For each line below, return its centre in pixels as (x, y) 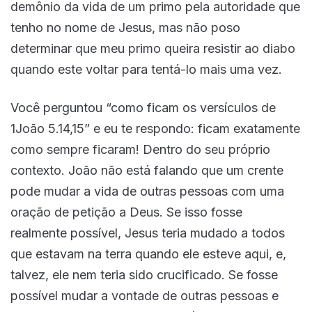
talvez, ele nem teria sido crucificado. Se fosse (144, 275)
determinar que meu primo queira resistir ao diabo (153, 49)
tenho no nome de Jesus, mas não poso (125, 28)
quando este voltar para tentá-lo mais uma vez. (148, 70)
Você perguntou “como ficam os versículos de (143, 108)
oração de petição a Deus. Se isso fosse (126, 212)
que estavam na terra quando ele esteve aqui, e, (148, 254)
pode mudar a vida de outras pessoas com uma (147, 192)
